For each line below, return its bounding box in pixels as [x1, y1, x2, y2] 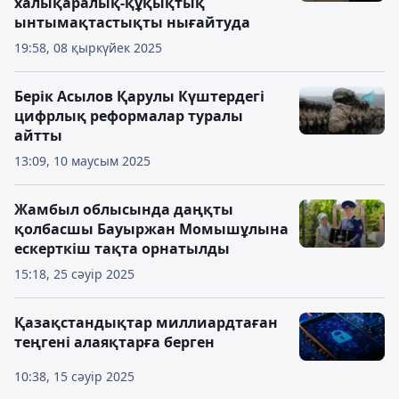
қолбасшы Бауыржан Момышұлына [14, 219, 289, 239]
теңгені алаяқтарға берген [14, 332, 215, 352]
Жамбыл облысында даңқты [14, 199, 233, 219]
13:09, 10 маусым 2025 [14, 152, 151, 169]
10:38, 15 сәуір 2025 [14, 368, 134, 385]
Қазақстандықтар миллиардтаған [14, 313, 278, 332]
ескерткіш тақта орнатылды [14, 239, 230, 258]
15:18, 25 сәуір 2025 [14, 265, 134, 282]
